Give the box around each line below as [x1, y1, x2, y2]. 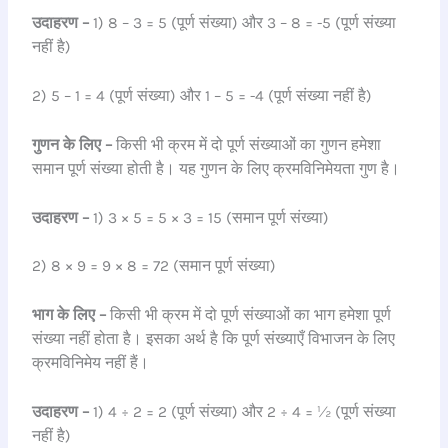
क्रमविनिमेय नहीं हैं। [32, 354, 150, 373]
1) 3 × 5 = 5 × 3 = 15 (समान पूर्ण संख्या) [89, 208, 330, 227]
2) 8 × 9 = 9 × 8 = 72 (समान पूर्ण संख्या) [32, 257, 277, 276]
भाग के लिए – [32, 306, 107, 325]
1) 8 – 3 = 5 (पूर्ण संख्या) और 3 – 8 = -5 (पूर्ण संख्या [89, 14, 397, 33]
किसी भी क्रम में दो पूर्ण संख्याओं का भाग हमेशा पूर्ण [106, 306, 392, 325]
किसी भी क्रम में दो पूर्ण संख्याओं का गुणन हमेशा [112, 135, 382, 154]
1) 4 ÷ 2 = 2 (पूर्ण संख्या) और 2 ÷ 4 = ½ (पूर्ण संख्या [89, 402, 397, 421]
